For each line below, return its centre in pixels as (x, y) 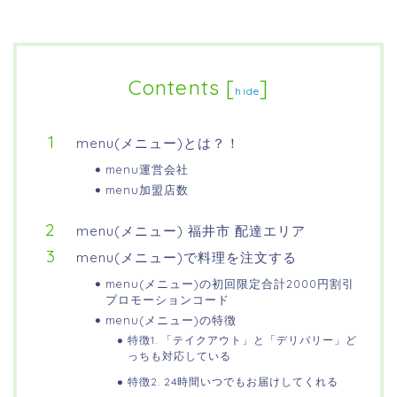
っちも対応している (179, 356)
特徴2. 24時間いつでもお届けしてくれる (233, 381)
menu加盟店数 (147, 190)
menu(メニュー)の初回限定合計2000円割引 (230, 284)
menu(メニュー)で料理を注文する (187, 258)
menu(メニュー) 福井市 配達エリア (191, 231)
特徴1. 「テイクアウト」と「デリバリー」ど (242, 340)
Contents (174, 88)
